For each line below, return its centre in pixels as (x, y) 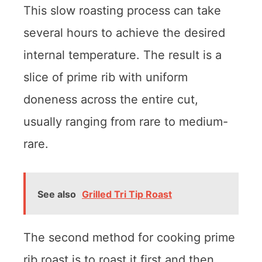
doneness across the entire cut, (111, 99)
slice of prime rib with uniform (106, 77)
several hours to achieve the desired (124, 32)
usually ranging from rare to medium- (126, 121)
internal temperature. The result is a (123, 55)
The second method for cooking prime (129, 237)
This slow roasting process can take (122, 10)
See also (57, 194)
